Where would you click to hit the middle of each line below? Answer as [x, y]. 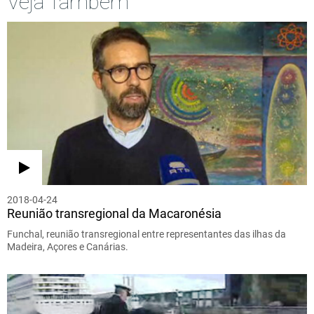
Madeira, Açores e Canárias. [68, 246]
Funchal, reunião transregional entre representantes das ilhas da [146, 234]
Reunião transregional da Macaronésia [114, 213]
